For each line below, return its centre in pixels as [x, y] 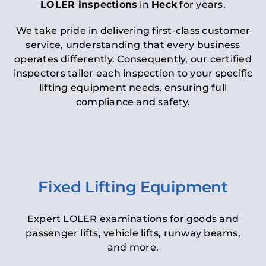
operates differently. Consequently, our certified [133, 59]
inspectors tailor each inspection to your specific [133, 74]
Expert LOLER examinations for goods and [133, 219]
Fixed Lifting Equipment [133, 187]
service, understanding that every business [133, 45]
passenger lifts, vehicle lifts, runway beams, [133, 233]
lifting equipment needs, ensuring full [133, 88]
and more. [133, 248]
